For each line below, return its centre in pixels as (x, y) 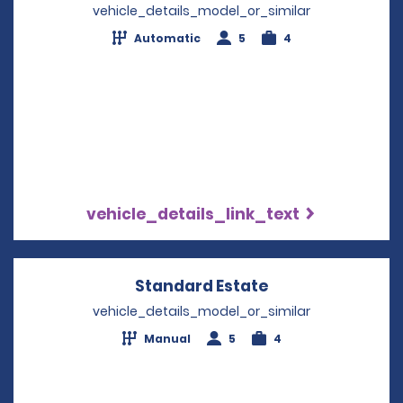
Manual (167, 338)
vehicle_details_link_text (193, 214)
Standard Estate (201, 286)
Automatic (167, 38)
